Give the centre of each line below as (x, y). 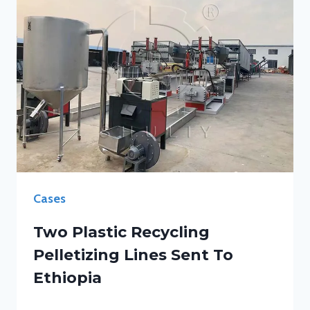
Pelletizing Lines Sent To (133, 255)
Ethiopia (67, 278)
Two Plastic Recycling (121, 232)
